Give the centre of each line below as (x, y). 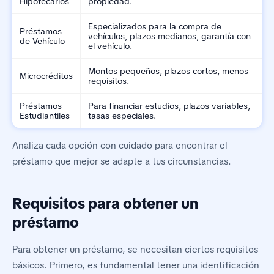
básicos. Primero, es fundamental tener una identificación (136, 266)
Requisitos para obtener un (105, 204)
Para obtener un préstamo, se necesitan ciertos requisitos (135, 250)
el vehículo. (110, 46)
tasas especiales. (122, 116)
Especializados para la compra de (155, 27)
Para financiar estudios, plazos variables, (169, 106)
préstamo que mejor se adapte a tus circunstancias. (122, 162)
